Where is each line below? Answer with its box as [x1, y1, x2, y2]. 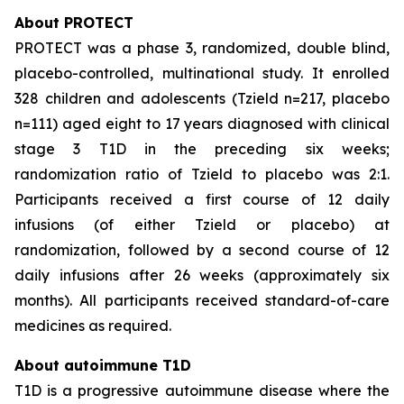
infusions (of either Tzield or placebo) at [14, 216, 390, 234]
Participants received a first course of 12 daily [14, 190, 390, 208]
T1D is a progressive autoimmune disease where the [14, 381, 390, 399]
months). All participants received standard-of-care [14, 291, 390, 309]
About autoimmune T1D [14, 356, 191, 374]
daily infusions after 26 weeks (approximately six [14, 266, 390, 284]
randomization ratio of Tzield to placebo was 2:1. [14, 165, 390, 183]
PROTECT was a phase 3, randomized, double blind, [14, 39, 390, 57]
